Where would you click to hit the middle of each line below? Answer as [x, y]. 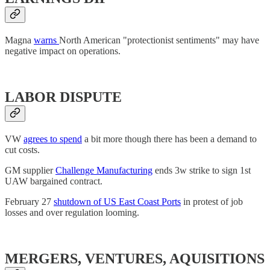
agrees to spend [53, 139]
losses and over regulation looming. [72, 212]
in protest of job [212, 201]
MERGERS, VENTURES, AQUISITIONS [135, 258]
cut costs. [22, 149]
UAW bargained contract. [54, 181]
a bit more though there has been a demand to [169, 139]
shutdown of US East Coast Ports [117, 201]
